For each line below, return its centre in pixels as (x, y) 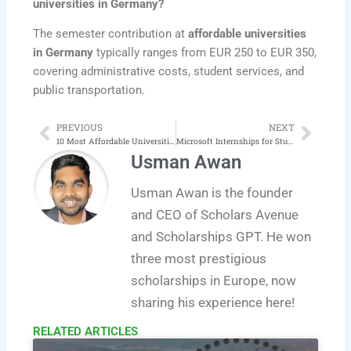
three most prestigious (199, 258)
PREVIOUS (80, 127)
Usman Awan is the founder (212, 192)
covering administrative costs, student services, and (169, 72)
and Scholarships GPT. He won (221, 236)
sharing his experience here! (213, 302)
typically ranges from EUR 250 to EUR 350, (205, 53)
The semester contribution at (111, 34)
